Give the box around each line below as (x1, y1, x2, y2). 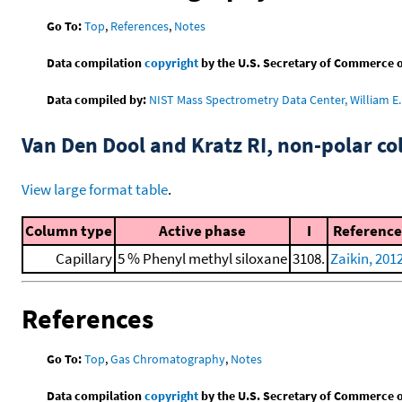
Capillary (56, 249, 112, 268)
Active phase (159, 221, 246, 240)
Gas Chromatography (110, 350, 226, 367)
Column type (25, 221, 112, 240)
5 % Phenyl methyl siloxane (118, 249, 287, 268)
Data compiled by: (47, 92, 147, 109)
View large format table (22, 179, 168, 200)
